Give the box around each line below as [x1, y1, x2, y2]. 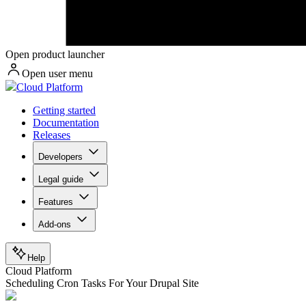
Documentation [33, 117, 99, 129]
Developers [38, 152, 83, 163]
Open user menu [22, 68, 93, 80]
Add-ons [38, 219, 71, 230]
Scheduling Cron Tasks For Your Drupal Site [5, 277, 199, 290]
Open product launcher [5, 48, 105, 61]
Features [38, 197, 73, 208]
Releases [33, 129, 70, 141]
